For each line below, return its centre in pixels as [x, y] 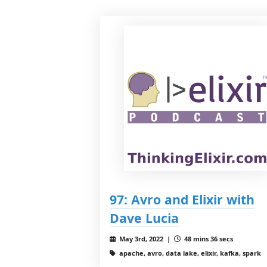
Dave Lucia [144, 218]
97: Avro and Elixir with [182, 200]
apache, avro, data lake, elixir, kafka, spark [189, 253]
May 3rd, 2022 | [145, 239]
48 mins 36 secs [207, 239]
